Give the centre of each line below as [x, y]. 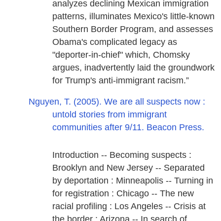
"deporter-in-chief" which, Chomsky [121, 55]
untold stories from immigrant [110, 114]
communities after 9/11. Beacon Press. [129, 127]
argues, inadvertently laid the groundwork [134, 68]
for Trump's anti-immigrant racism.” [121, 81]
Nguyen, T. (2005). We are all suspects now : [117, 101]
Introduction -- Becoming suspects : [122, 155]
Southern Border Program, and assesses [133, 29]
